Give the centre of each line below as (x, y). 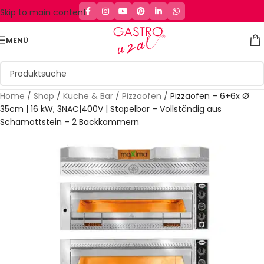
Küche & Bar (88, 96)
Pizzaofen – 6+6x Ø (210, 96)
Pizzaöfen (142, 96)
